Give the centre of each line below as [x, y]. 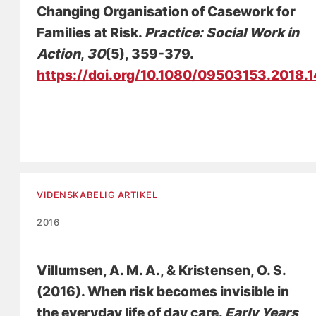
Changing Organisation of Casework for [166, 11]
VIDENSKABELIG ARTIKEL [97, 194]
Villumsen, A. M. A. [99, 270]
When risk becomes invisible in [189, 291]
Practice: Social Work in [222, 32]
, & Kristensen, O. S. [223, 270]
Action [59, 54]
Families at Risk [88, 32]
